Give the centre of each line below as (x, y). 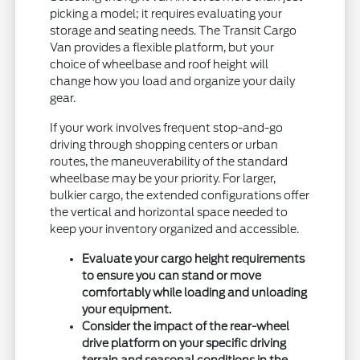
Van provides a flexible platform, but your (162, 47)
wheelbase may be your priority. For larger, (163, 178)
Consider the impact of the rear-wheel (186, 326)
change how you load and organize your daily (173, 81)
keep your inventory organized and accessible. (175, 229)
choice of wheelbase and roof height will (160, 64)
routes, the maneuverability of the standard (169, 161)
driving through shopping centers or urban (164, 144)
